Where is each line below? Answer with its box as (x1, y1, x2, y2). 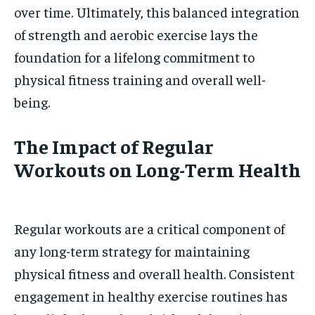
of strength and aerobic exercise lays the (14, 25, 258, 43)
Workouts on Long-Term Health (14, 157, 301, 181)
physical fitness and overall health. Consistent (14, 264, 295, 282)
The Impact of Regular (14, 134, 214, 158)
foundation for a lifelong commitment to (14, 48, 255, 65)
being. (14, 93, 50, 110)
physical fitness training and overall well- (14, 70, 266, 88)
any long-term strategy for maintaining (14, 242, 250, 259)
